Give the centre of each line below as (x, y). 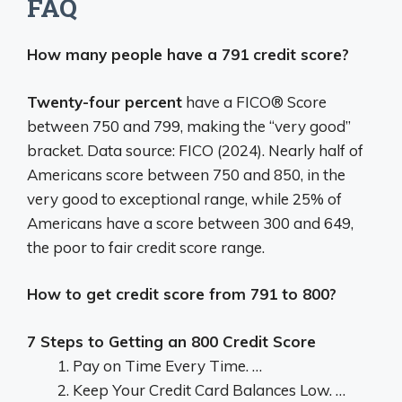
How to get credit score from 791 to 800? (182, 294)
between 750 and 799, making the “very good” (189, 126)
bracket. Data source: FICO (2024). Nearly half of (195, 150)
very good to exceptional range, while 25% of (184, 198)
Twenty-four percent (105, 101)
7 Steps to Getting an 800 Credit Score (171, 341)
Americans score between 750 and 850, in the (186, 174)
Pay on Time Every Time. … (167, 365)
